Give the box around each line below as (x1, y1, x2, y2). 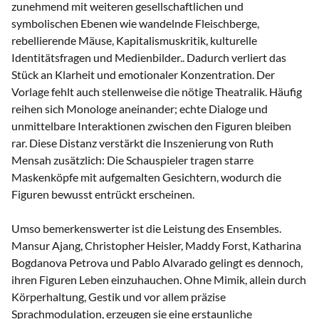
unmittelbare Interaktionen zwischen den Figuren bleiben (11, 119, 291, 133)
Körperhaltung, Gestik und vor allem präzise (11, 290, 226, 304)
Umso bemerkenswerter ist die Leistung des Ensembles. (11, 221, 281, 236)
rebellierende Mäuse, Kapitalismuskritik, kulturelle (11, 33, 257, 48)
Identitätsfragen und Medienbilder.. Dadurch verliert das (11, 51, 286, 65)
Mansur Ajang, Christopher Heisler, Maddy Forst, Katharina (11, 239, 301, 253)
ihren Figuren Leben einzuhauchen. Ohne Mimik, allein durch (11, 273, 306, 287)
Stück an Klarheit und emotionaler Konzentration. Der (11, 68, 275, 82)
